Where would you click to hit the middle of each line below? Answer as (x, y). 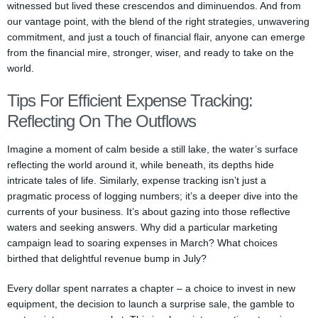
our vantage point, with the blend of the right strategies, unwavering (158, 21)
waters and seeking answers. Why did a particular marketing (142, 227)
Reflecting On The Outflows (102, 121)
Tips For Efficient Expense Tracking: (130, 100)
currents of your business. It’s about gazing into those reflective (149, 212)
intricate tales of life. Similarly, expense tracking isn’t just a (137, 180)
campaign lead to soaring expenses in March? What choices (142, 243)
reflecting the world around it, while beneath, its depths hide (141, 165)
